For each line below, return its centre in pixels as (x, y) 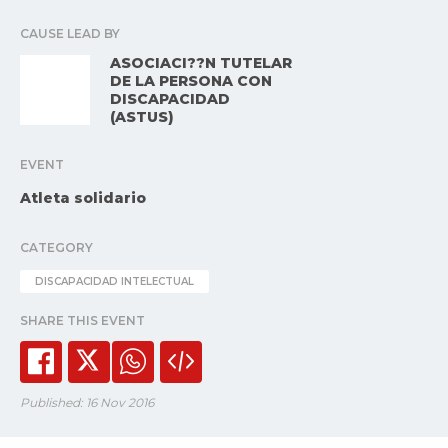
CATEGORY (56, 248)
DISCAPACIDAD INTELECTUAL (114, 282)
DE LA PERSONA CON (191, 81)
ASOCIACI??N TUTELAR (201, 63)
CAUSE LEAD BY (70, 34)
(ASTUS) (142, 117)
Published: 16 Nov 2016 (87, 403)
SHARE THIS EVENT (82, 321)
